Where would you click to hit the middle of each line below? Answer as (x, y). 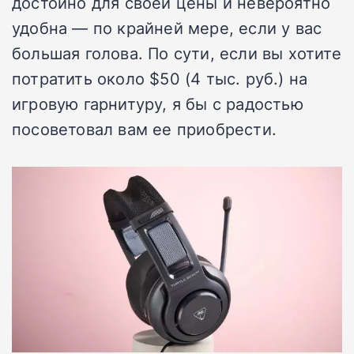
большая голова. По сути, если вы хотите (177, 53)
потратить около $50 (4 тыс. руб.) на (160, 78)
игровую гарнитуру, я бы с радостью (158, 103)
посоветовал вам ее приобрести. (145, 128)
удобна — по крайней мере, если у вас (167, 27)
